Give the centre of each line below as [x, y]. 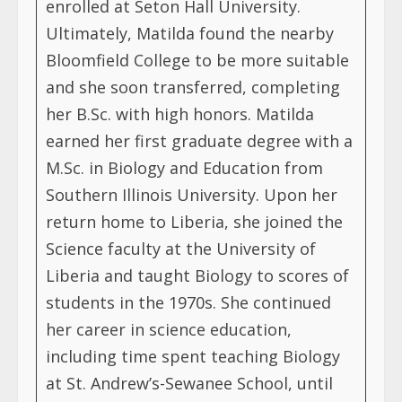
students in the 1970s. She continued [188, 302]
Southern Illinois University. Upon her [192, 194]
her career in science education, [169, 329]
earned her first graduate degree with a [199, 140]
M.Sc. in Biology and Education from [184, 167]
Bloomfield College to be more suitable [197, 60]
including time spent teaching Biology [193, 356]
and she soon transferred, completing [193, 87]
